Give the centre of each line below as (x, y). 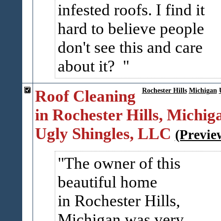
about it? (90, 66)
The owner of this (122, 163)
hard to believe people (131, 28)
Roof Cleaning (85, 96)
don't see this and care (130, 47)
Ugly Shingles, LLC (103, 133)
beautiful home (107, 182)
